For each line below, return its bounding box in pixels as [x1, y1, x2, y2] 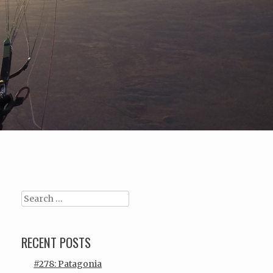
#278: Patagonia [34, 258, 102, 269]
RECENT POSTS [21, 232, 91, 252]
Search [21, 191, 52, 203]
